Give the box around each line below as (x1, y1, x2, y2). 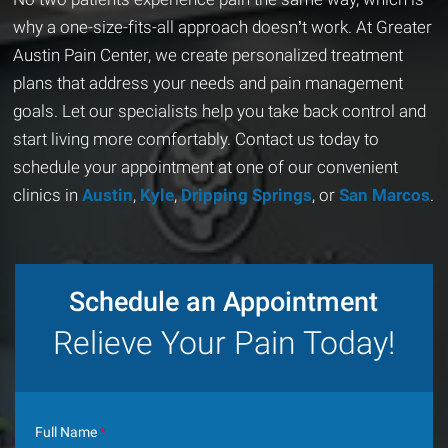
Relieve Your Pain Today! (52, 323, 395, 362)
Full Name (35, 423, 101, 441)
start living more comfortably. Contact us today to (13, 128, 380, 149)
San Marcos (335, 184, 431, 205)
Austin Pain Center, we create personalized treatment (13, 44, 404, 65)
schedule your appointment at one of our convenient (13, 156, 399, 177)
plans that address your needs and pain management (13, 72, 404, 93)
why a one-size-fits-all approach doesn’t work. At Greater (13, 16, 433, 37)
